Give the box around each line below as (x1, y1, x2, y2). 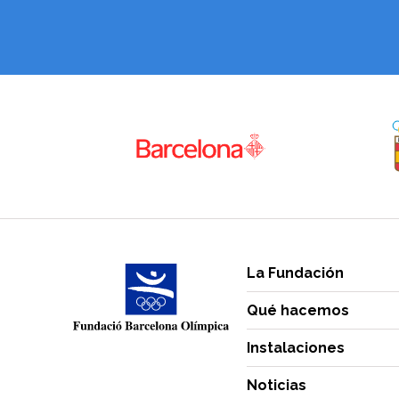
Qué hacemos (247, 302, 349, 320)
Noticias (247, 377, 306, 395)
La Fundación (247, 265, 344, 282)
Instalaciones (247, 339, 345, 357)
